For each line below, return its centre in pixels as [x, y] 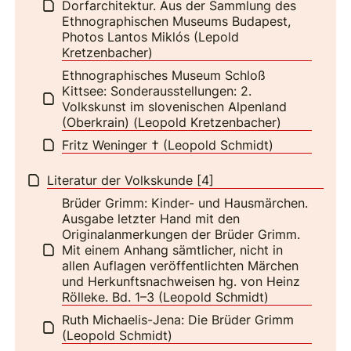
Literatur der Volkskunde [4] [131, 180]
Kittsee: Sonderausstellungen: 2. [157, 90]
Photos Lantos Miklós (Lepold [151, 36]
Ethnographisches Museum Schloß [164, 75]
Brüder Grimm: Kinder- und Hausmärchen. [185, 203]
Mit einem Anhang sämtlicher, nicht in [173, 250]
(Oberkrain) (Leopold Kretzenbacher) [172, 122]
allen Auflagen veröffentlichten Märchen [181, 265]
